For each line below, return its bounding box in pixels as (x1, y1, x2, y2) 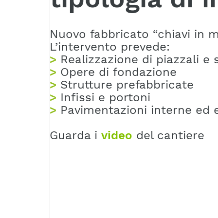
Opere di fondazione (60, 65, 177, 79)
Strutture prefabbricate (60, 77, 194, 91)
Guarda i (50, 128, 101, 142)
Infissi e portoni (60, 90, 150, 104)
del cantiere (132, 128, 204, 142)
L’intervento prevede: (50, 39, 170, 54)
